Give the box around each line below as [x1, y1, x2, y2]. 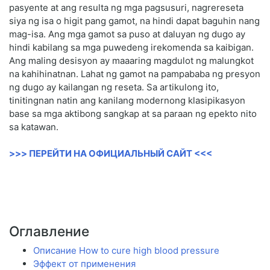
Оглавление [9, 223, 89, 240]
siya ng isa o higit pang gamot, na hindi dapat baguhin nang [9, 15, 260, 27]
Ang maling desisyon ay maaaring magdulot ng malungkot [9, 55, 254, 67]
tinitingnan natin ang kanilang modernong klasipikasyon [9, 95, 245, 107]
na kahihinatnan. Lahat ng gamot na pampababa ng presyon [9, 68, 260, 80]
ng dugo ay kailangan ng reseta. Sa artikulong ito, [9, 81, 219, 93]
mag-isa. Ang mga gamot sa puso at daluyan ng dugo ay [9, 28, 245, 40]
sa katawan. [9, 121, 58, 133]
